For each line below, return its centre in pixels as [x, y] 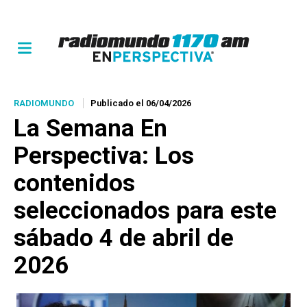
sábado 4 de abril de [124, 238]
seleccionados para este [145, 211]
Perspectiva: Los [104, 156]
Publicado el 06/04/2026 [141, 103]
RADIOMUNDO [44, 103]
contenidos [74, 183]
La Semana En [90, 128]
